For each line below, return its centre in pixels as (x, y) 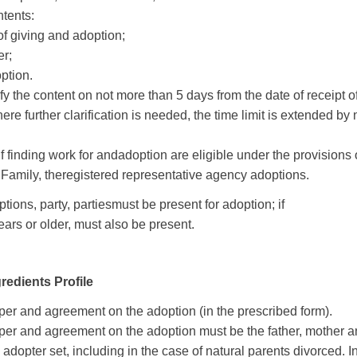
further (43, 115)
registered (90, 175)
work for (71, 155)
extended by (315, 115)
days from (214, 95)
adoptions (278, 175)
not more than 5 (139, 95)
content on (63, 95)
